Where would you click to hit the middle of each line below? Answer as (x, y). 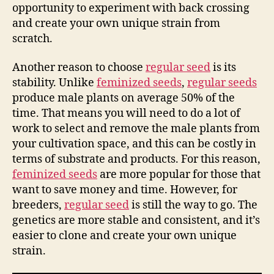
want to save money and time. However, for (125, 190)
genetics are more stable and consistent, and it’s (136, 220)
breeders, (38, 205)
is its (223, 68)
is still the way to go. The (193, 205)
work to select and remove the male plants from (136, 129)
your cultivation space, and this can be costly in (134, 144)
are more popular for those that (179, 175)
